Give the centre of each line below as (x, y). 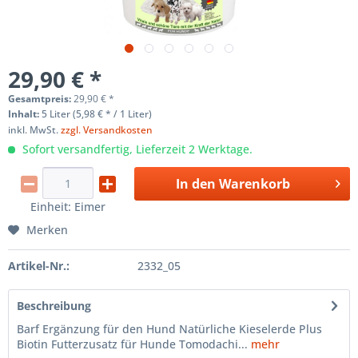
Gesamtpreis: (41, 99)
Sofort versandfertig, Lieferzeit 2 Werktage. (136, 149)
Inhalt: (25, 114)
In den (195, 184)
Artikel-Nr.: (39, 266)
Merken (47, 230)
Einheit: (52, 207)
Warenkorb (254, 184)
